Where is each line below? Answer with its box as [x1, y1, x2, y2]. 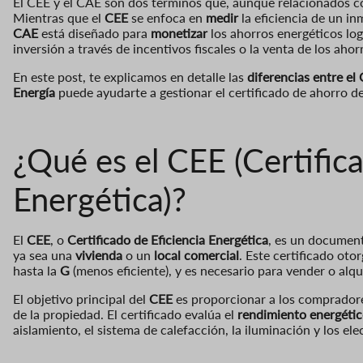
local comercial [154, 246, 239, 263]
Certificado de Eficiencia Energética [67, 231, 268, 247]
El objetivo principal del [13, 290, 149, 306]
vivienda [75, 246, 122, 263]
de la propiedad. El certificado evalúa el [13, 305, 237, 322]
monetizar [151, 24, 211, 41]
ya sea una [13, 246, 75, 263]
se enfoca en [128, 9, 206, 25]
